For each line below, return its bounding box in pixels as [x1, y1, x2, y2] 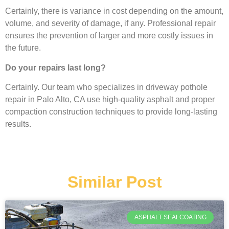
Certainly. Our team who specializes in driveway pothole [5, 83, 208, 92]
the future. [5, 43, 43, 53]
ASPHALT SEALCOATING [134, 213, 207, 221]
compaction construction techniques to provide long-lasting [5, 107, 217, 117]
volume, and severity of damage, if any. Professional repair [5, 19, 216, 28]
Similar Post [67, 172, 162, 191]
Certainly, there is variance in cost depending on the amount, [5, 7, 223, 16]
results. [5, 120, 31, 129]
